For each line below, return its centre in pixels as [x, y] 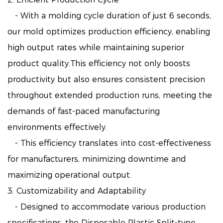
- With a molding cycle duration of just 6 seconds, [109, 16]
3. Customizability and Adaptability [77, 191]
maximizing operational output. [69, 175]
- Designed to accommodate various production [107, 207]
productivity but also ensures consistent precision [106, 80]
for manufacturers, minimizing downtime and [97, 159]
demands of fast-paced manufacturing [84, 111]
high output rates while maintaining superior [96, 48]
